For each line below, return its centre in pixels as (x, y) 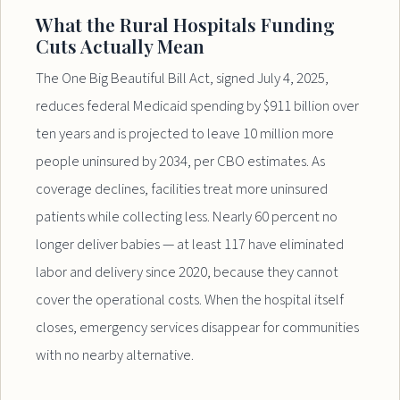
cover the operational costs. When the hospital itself (190, 300)
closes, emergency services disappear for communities (198, 327)
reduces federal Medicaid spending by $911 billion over (198, 106)
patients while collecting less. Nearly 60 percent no (187, 217)
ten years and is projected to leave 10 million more (185, 133)
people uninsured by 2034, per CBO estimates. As (181, 161)
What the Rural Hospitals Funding (186, 24)
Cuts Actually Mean (121, 45)
